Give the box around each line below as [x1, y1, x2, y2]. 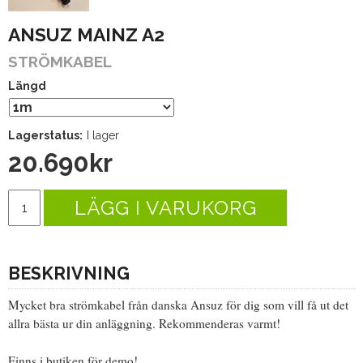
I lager [87, 128, 119, 142]
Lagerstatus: [8, 128, 83, 142]
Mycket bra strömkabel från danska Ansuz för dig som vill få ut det [8, 296, 348, 313]
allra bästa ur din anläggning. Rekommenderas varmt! [8, 314, 280, 331]
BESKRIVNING [8, 263, 130, 284]
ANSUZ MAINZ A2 [8, 23, 164, 45]
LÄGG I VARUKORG [74, 195, 257, 220]
